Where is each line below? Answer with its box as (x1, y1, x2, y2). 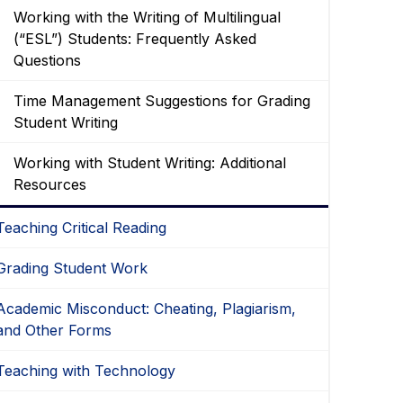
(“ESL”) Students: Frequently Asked (13, 29, 257, 48)
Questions (13, 50, 82, 69)
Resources (13, 175, 87, 193)
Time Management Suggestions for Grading (13, 91, 311, 110)
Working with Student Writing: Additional (13, 153, 287, 172)
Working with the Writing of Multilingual (13, 7, 282, 26)
